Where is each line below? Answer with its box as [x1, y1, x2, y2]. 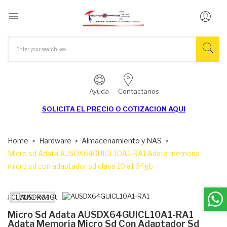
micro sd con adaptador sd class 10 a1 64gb [8, 161, 153, 170]
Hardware [39, 136, 71, 145]
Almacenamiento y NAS [82, 136, 162, 145]
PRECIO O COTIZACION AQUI [86, 104, 185, 113]
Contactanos [118, 87, 159, 95]
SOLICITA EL [42, 104, 87, 113]
